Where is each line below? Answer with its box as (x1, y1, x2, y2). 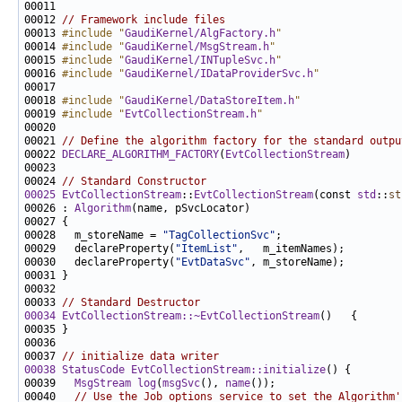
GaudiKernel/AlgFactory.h (125, 27, 275, 40)
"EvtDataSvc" (175, 256, 250, 269)
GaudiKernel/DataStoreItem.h (125, 94, 294, 108)
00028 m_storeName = (24, 229, 162, 242)
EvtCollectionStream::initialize (131, 363, 326, 377)
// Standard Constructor (62, 175, 206, 188)
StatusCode (62, 363, 125, 377)
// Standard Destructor (62, 296, 200, 310)
